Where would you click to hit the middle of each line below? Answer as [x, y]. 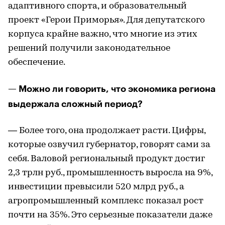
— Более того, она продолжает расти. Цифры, [107, 131]
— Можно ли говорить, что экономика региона [112, 89]
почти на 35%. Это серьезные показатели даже [110, 215]
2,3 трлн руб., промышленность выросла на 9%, [110, 173]
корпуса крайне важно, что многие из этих [103, 34]
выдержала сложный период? [75, 104]
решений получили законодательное [89, 48]
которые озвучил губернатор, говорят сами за [109, 145]
